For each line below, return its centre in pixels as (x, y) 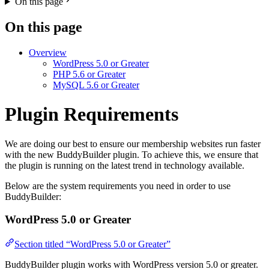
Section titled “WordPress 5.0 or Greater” (92, 244)
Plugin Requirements (92, 114)
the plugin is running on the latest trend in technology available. (126, 165)
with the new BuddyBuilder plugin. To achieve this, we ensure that (131, 154)
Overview (48, 52)
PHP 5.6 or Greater (89, 74)
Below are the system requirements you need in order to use (118, 186)
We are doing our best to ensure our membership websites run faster (133, 144)
